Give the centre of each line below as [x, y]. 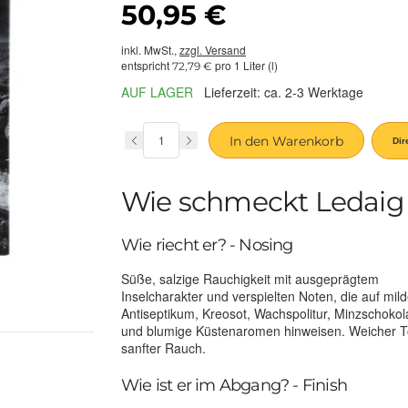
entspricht [147, 66]
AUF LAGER [157, 92]
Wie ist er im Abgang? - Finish [234, 386]
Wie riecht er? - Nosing [207, 245]
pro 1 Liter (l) [245, 66]
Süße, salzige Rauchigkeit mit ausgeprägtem [250, 279]
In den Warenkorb [286, 142]
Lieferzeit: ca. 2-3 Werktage [284, 92]
